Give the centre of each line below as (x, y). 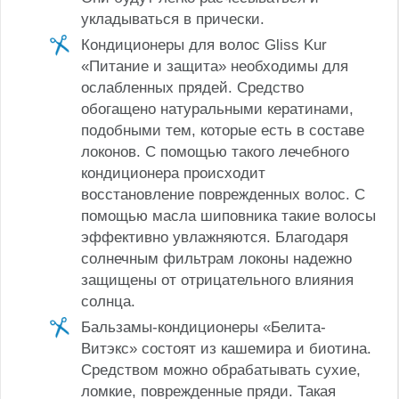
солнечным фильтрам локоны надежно (216, 258)
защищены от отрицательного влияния (217, 280)
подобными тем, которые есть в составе (223, 130)
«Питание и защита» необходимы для (215, 66)
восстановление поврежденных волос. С (223, 194)
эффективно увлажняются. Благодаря (215, 237)
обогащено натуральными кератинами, (217, 109)
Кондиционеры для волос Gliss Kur (204, 45)
